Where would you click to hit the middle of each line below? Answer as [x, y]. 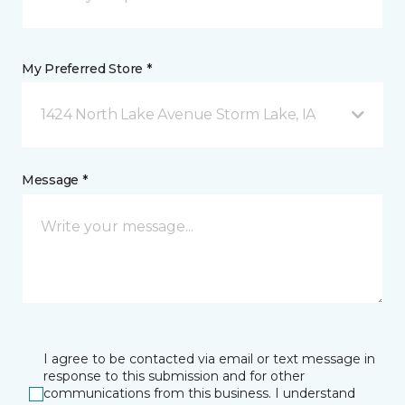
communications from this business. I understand [199, 393]
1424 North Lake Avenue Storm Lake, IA [179, 114]
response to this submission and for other [174, 376]
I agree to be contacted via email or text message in [209, 359]
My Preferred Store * [87, 69]
